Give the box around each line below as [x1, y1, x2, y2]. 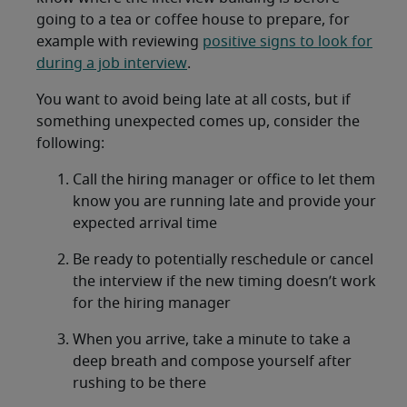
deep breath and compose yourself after [73, 354, 352, 369]
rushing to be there [73, 376, 206, 391]
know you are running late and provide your [73, 194, 376, 209]
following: [36, 136, 104, 151]
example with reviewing [36, 35, 203, 49]
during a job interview [36, 56, 187, 71]
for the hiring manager [73, 296, 231, 311]
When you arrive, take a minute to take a [73, 333, 351, 347]
